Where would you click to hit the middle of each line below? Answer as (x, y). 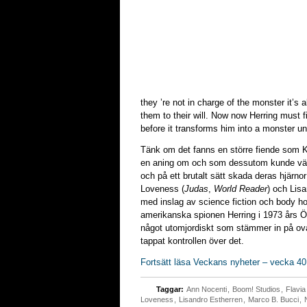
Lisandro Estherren (211, 299)
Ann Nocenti (207, 289)
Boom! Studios (256, 289)
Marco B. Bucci (273, 299)
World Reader (241, 189)
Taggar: (170, 289)
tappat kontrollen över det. (192, 241)
